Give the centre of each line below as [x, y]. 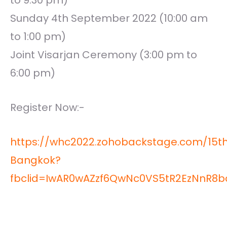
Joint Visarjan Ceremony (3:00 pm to [104, 55]
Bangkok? [35, 160]
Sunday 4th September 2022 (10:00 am [109, 18]
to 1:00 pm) [38, 37]
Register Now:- [47, 108]
